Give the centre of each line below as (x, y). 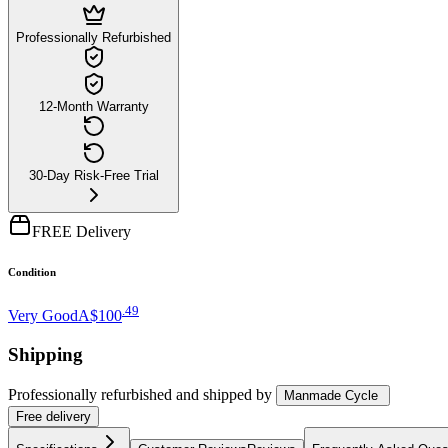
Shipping (45, 354)
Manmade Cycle (331, 395)
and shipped (214, 394)
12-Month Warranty (93, 106)
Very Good (43, 316)
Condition (32, 271)
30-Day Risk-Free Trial (93, 175)
